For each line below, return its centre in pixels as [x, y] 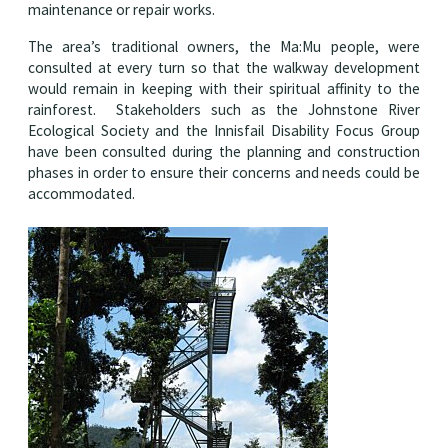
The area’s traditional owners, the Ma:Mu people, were [224, 46]
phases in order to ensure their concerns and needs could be [224, 172]
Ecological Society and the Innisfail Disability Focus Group [224, 130]
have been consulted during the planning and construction [224, 151]
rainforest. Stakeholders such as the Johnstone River [224, 109]
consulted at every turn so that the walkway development [224, 67]
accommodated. [81, 193]
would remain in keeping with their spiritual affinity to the [224, 88]
